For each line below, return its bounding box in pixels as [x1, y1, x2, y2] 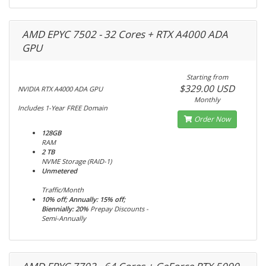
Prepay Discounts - [90, 204, 148, 213]
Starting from [186, 72, 228, 81]
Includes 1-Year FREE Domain [18, 103, 107, 112]
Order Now [192, 114, 230, 124]
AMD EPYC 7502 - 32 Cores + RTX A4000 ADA [22, 27, 228, 41]
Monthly [194, 95, 220, 104]
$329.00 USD [179, 82, 235, 95]
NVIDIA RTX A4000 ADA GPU [18, 84, 103, 93]
